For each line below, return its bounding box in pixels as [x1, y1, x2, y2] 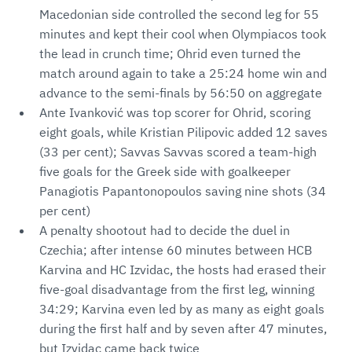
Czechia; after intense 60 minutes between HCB [39, 242, 312, 258]
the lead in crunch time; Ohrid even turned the [39, 46, 301, 62]
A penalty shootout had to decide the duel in [39, 222, 290, 239]
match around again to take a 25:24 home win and [39, 65, 327, 82]
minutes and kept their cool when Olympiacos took [39, 26, 326, 42]
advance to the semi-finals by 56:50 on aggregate [39, 85, 322, 101]
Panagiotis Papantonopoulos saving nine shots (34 [39, 183, 326, 200]
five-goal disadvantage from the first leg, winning [39, 281, 314, 298]
